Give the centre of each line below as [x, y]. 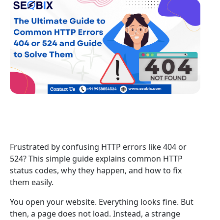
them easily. [32, 182]
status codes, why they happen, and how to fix [96, 170]
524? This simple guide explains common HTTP [96, 158]
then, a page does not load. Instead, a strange [95, 213]
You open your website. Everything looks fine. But [102, 202]
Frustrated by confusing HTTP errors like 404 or [98, 147]
